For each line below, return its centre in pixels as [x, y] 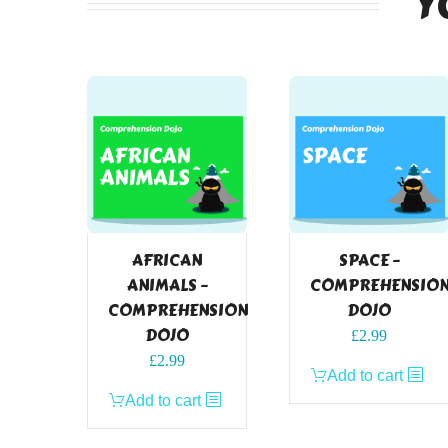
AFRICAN [167, 261]
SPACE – [369, 261]
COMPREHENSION [178, 311]
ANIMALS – [167, 286]
